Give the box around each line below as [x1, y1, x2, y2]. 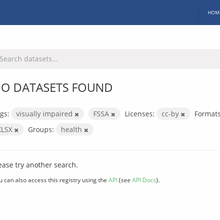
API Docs [132, 175, 156, 184]
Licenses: [125, 109, 155, 118]
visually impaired [16, 109, 75, 118]
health [61, 124, 84, 134]
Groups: [28, 124, 54, 134]
